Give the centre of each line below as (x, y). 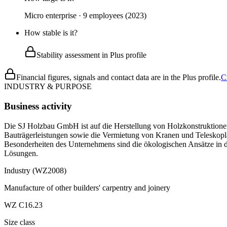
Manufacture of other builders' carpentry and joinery (87, 187)
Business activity (38, 106)
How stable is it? (51, 33)
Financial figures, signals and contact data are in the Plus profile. (119, 78)
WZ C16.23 (23, 205)
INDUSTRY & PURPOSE (48, 87)
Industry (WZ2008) (35, 170)
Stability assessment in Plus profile (91, 55)
